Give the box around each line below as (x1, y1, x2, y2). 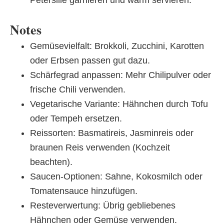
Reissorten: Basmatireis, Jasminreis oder (30, 128, 193, 138)
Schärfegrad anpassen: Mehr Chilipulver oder (30, 70, 211, 80)
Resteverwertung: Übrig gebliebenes (30, 200, 175, 211)
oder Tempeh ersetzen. (30, 113, 122, 124)
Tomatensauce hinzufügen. (30, 186, 137, 196)
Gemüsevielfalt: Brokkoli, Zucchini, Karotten (30, 41, 204, 51)
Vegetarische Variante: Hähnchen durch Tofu (30, 99, 208, 109)
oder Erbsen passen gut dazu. (30, 55, 150, 66)
